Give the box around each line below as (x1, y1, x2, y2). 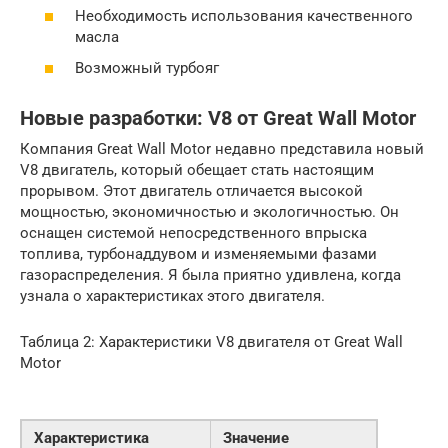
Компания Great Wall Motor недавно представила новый (20, 140, 424, 159)
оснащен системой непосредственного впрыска (20, 224, 367, 243)
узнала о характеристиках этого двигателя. (20, 287, 325, 306)
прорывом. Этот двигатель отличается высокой (20, 182, 363, 201)
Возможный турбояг (75, 59, 219, 78)
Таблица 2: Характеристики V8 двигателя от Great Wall (20, 333, 403, 352)
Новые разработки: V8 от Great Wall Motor (20, 107, 416, 131)
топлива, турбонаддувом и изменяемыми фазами (20, 245, 377, 264)
